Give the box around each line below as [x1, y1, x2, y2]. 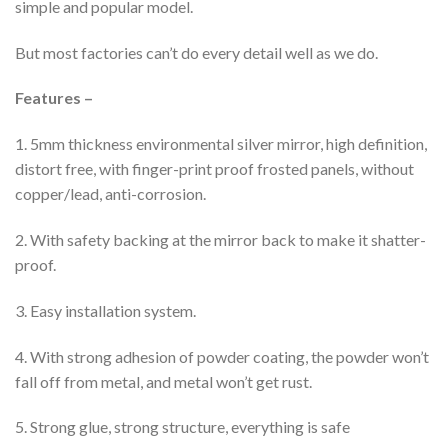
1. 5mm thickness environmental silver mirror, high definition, [15, 134, 427, 154]
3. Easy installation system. [15, 300, 196, 320]
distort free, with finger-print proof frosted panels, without [15, 159, 414, 179]
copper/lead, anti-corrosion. [15, 184, 206, 204]
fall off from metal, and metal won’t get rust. [15, 371, 312, 391]
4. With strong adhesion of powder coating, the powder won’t [15, 346, 429, 366]
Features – [15, 88, 93, 108]
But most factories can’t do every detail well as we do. [15, 42, 378, 62]
